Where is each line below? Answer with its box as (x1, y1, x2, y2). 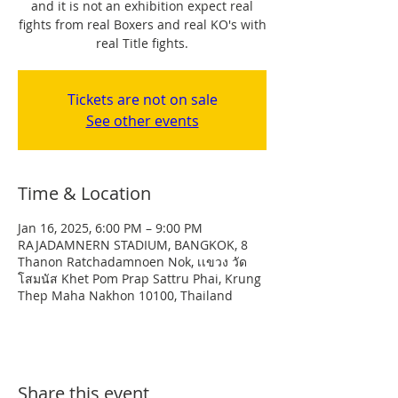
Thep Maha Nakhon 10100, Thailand (18, 287, 233, 304)
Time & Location (18, 181, 151, 205)
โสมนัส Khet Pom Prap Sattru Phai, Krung (18, 270, 261, 287)
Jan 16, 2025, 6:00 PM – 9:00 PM (18, 219, 203, 236)
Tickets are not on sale (67, 90, 218, 109)
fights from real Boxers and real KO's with (18, 16, 267, 33)
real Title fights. (96, 35, 188, 52)
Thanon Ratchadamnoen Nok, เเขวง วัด (18, 253, 247, 270)
